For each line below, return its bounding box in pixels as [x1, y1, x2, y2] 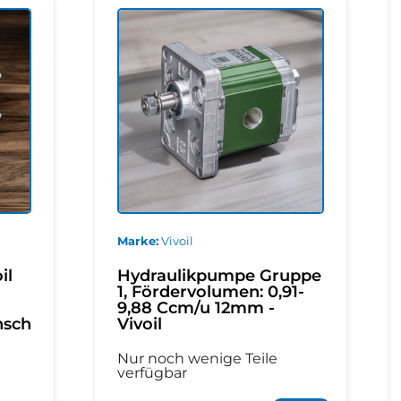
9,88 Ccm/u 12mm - [117, 298, 276, 319]
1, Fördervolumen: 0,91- [117, 282, 305, 303]
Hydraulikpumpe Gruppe [117, 266, 322, 286]
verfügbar [117, 364, 188, 382]
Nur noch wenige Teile [117, 350, 278, 368]
